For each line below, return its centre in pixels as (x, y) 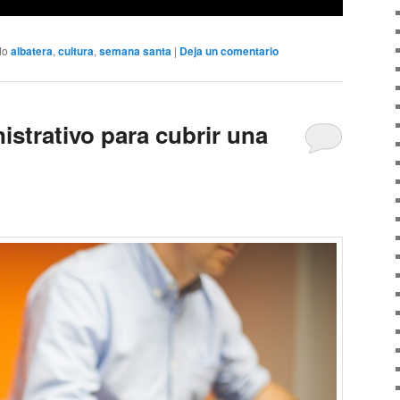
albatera (32, 51)
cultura (76, 51)
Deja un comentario (229, 51)
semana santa (135, 51)
